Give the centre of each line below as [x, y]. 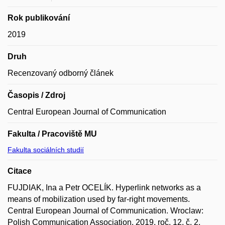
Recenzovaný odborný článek [61, 73]
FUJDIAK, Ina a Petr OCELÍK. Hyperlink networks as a [104, 188]
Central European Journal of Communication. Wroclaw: [105, 211]
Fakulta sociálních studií [46, 150]
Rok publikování [39, 18]
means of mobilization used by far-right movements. [99, 199]
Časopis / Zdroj [36, 95]
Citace [20, 171]
